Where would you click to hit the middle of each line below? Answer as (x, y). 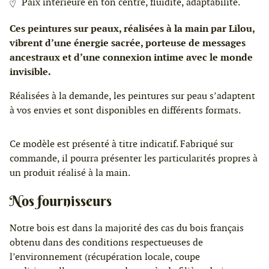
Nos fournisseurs (61, 200)
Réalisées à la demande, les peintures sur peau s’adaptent (132, 95)
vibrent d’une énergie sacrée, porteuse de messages (128, 43)
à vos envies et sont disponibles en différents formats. (125, 110)
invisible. (30, 71)
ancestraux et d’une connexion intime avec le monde (131, 57)
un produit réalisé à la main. (70, 172)
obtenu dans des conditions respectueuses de (106, 242)
